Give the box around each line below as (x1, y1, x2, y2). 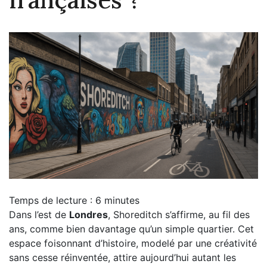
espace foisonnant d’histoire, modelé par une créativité (9, 237, 257, 249)
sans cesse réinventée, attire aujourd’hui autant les (9, 251, 236, 263)
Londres (69, 208, 108, 221)
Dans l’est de (9, 208, 69, 221)
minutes (104, 194, 139, 206)
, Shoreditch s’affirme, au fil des (108, 208, 250, 221)
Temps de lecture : (9, 194, 95, 206)
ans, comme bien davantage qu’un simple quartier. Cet (9, 222, 254, 235)
